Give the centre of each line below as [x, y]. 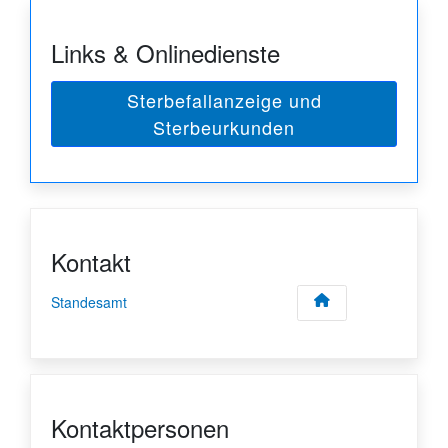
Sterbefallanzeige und [224, 99]
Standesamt [89, 302]
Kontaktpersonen [140, 428]
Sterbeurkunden [224, 126]
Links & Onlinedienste [165, 52]
